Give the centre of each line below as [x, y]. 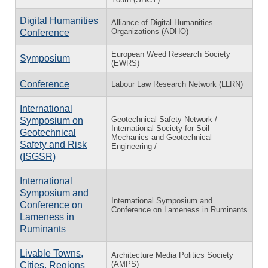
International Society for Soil [160, 128]
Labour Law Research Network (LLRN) [177, 84]
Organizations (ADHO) [150, 31]
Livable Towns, [51, 253]
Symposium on [51, 120]
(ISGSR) [38, 156]
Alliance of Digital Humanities [162, 22]
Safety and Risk [53, 144]
